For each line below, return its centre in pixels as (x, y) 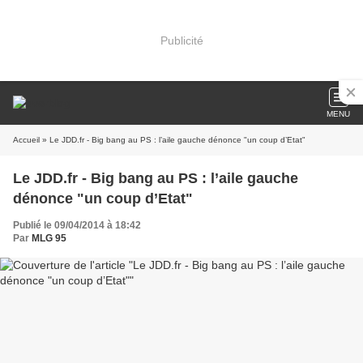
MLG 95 (49, 238)
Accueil (26, 140)
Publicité (181, 40)
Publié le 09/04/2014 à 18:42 (77, 225)
